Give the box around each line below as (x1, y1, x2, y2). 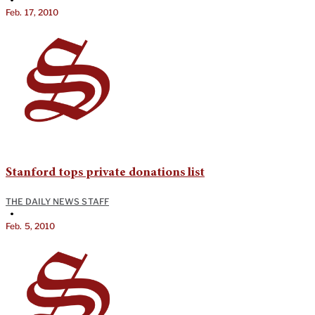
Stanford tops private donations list (6, 166, 205, 179)
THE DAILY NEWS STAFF (6, 195, 109, 207)
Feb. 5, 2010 (6, 220, 56, 231)
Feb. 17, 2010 (6, 6, 59, 18)
